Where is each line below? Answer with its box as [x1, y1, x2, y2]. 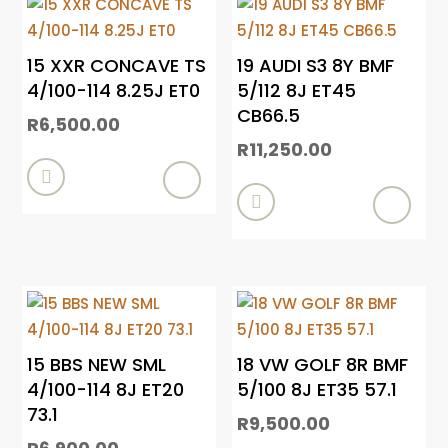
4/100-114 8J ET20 [27, 376, 185, 402]
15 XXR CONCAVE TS [27, 53, 207, 79]
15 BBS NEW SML [27, 351, 167, 377]
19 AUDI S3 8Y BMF [237, 53, 395, 79]
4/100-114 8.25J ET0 [27, 78, 201, 104]
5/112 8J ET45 [237, 78, 357, 104]
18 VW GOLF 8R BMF [237, 351, 409, 377]
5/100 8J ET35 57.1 [237, 376, 398, 402]
